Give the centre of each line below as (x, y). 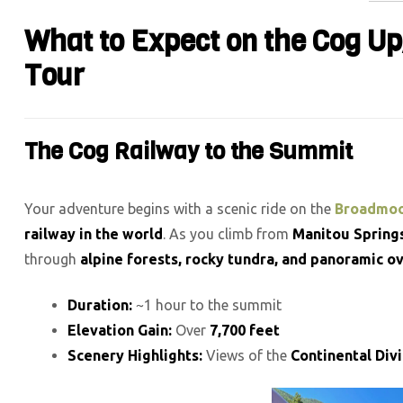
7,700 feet (245, 330)
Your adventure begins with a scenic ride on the (179, 208)
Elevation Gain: (120, 330)
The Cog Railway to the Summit (188, 152)
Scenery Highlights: (135, 355)
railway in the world (94, 233)
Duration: (100, 304)
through (52, 259)
